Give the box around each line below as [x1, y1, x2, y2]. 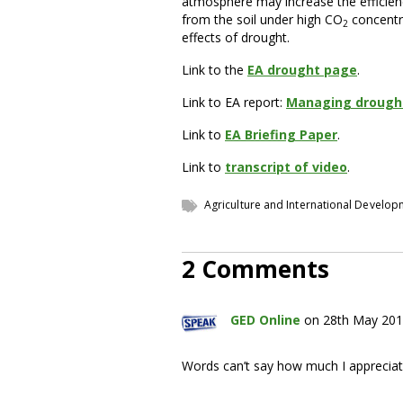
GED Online [230, 310, 300, 328]
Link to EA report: [182, 94, 286, 111]
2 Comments [182, 253, 329, 285]
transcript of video [225, 158, 347, 175]
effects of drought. [182, 29, 290, 46]
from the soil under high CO [182, 11, 343, 28]
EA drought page [247, 61, 357, 78]
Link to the [182, 61, 247, 78]
